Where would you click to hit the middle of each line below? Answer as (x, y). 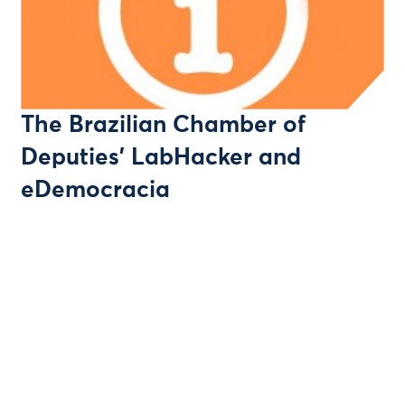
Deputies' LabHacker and (161, 158)
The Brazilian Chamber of (164, 125)
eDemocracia (96, 190)
